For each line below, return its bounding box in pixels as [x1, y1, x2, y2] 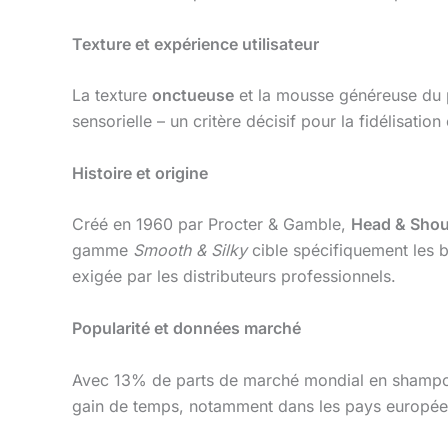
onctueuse [152, 85, 234, 106]
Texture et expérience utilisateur [72, 33, 319, 54]
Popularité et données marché [72, 317, 301, 338]
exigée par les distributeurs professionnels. [72, 266, 396, 287]
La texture [72, 85, 152, 106]
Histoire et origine [72, 162, 208, 183]
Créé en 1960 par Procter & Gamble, [72, 214, 351, 235]
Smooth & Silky [133, 240, 247, 261]
